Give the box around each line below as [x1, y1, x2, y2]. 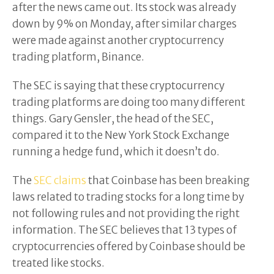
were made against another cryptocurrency [12, 33, 224, 47]
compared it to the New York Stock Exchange [12, 128, 229, 142]
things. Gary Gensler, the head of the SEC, [12, 111, 213, 125]
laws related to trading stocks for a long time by [12, 190, 244, 204]
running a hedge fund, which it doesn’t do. [12, 144, 220, 158]
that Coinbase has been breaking [86, 173, 250, 187]
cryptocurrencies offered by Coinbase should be [12, 239, 245, 253]
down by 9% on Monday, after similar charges [12, 17, 237, 31]
